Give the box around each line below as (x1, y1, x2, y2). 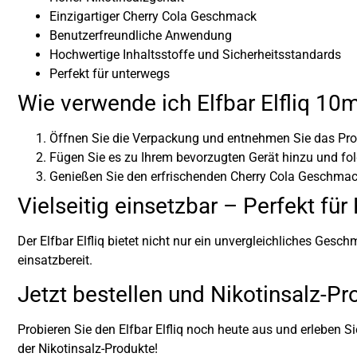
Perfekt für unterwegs (49, 65, 170, 81)
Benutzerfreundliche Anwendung (49, 27, 232, 43)
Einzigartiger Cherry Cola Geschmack (49, 8, 257, 24)
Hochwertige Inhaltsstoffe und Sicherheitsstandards (49, 46, 341, 62)
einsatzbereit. (18, 252, 92, 268)
